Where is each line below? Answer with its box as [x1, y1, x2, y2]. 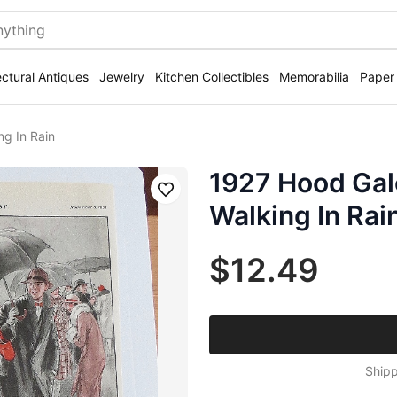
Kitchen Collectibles [155, 69, 269, 84]
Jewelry [99, 69, 144, 84]
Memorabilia [279, 69, 349, 84]
